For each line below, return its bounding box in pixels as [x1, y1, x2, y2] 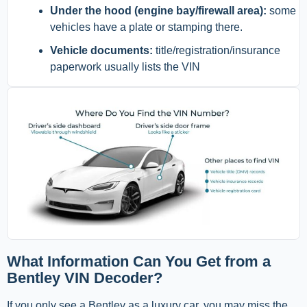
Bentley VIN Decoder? [7, 269, 162, 287]
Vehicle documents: [50, 45, 153, 57]
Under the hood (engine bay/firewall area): [50, 5, 267, 17]
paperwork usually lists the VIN [50, 61, 200, 73]
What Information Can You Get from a [7, 253, 271, 271]
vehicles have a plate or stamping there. [50, 21, 243, 34]
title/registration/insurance [153, 45, 280, 57]
